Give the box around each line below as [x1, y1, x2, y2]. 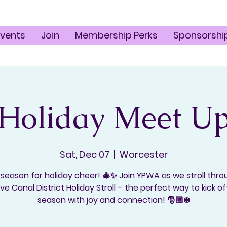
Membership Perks [74, 29, 158, 42]
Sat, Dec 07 [59, 147, 109, 161]
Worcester [119, 147, 168, 161]
